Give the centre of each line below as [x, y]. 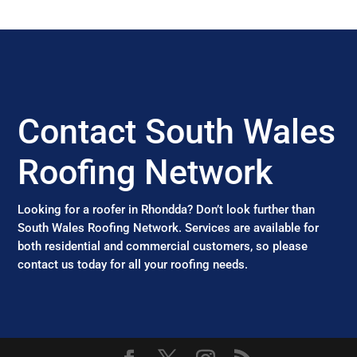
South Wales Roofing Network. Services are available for [169, 228]
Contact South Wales [177, 131]
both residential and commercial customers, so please [163, 246]
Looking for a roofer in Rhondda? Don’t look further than [167, 210]
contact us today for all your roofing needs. [133, 265]
